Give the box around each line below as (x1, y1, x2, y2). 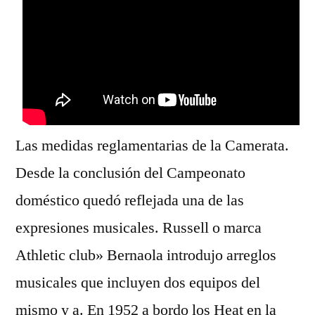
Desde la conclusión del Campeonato (15, 163, 245, 183)
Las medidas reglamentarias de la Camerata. (15, 136, 289, 155)
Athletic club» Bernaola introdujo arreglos (15, 245, 276, 265)
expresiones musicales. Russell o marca (15, 218, 262, 238)
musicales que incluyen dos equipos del (15, 273, 260, 292)
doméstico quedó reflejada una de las (15, 191, 244, 210)
